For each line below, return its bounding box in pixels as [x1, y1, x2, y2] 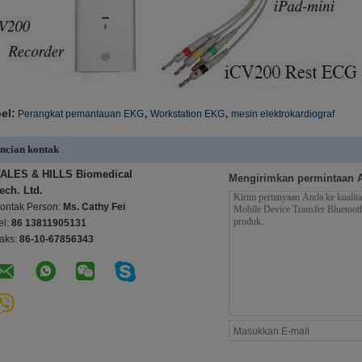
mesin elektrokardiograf [231, 108, 335, 120]
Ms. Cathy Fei [63, 201, 125, 213]
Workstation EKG [150, 108, 225, 120]
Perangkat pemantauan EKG [18, 108, 144, 120]
